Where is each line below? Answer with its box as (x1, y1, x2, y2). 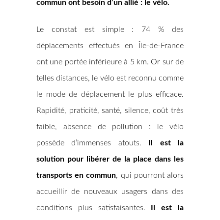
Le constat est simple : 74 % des (36, 26, 184, 33)
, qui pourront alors (116, 171, 184, 179)
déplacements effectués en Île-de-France (36, 42, 184, 50)
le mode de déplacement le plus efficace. (36, 90, 184, 98)
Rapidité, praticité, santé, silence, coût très (36, 107, 184, 114)
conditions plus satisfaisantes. (36, 204, 151, 212)
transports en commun (36, 171, 116, 179)
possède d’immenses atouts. (36, 139, 149, 147)
